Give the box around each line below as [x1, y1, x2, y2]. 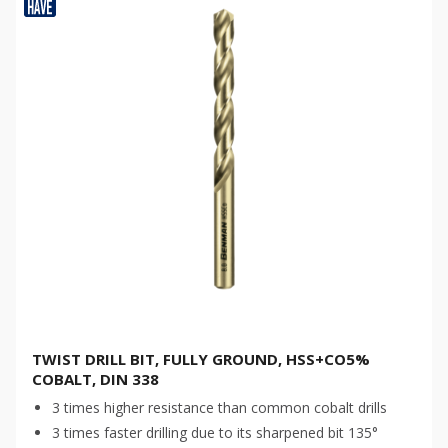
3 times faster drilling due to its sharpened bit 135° [52, 423, 378, 442]
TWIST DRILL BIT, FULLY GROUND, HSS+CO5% [32, 349, 370, 369]
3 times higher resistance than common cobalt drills [52, 398, 387, 417]
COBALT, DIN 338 [32, 369, 159, 389]
